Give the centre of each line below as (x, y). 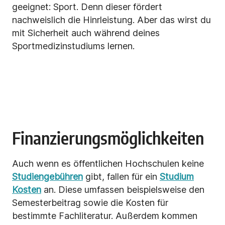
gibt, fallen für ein (121, 177)
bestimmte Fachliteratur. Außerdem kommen (105, 216)
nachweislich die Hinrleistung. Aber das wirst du (111, 20)
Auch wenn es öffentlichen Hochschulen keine (108, 164)
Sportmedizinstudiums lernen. (73, 46)
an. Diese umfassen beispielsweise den (123, 190)
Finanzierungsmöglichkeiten (108, 138)
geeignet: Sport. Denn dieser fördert (87, 7)
